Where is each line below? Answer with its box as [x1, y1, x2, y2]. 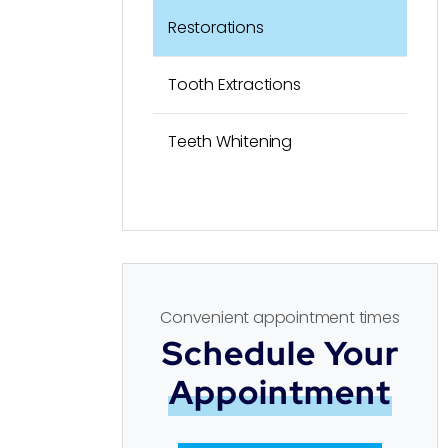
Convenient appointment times [160, 305, 400, 329]
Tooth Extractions [168, 73, 301, 96]
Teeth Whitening [168, 130, 292, 153]
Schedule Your [161, 330, 399, 375]
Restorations [168, 16, 264, 39]
